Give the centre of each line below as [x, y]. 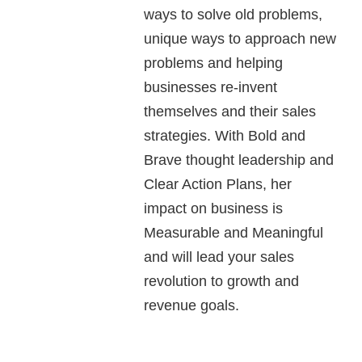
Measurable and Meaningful [234, 233]
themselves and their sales [230, 112]
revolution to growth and [221, 281]
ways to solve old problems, [233, 15]
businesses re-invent [210, 87]
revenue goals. [192, 305]
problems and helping [213, 63]
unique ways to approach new [240, 39]
